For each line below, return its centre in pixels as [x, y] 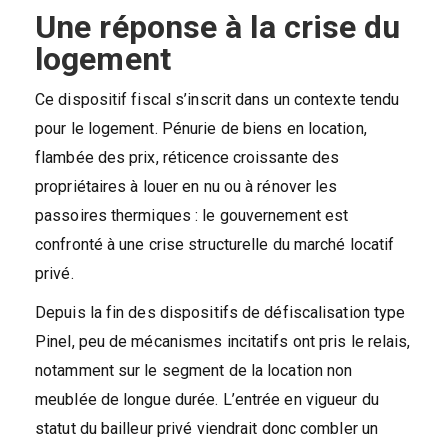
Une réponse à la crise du [218, 26]
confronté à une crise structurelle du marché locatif [215, 244]
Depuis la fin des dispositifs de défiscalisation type [220, 312]
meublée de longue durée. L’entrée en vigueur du [207, 399]
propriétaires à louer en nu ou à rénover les [186, 186]
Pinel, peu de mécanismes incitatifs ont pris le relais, [223, 341]
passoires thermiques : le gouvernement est [192, 215]
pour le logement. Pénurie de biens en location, [201, 128]
